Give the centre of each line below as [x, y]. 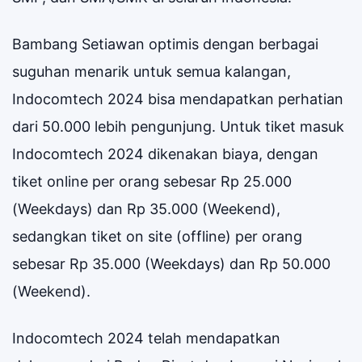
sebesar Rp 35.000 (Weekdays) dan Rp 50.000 [171, 263]
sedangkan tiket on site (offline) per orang [157, 236]
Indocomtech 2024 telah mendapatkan [146, 338]
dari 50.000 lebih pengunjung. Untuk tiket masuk [178, 126]
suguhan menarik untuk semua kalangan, [152, 71]
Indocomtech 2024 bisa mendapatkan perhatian [178, 99]
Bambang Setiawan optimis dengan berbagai [165, 44]
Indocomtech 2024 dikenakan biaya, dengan [165, 154]
